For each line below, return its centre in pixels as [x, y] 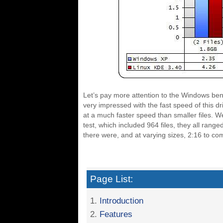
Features [116, 214]
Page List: [111, 179]
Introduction [121, 201]
